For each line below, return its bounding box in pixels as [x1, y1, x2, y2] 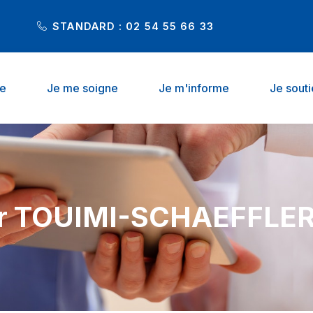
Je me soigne [47, 81, 118, 95]
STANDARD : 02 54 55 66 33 [52, 20, 214, 32]
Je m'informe [159, 81, 229, 95]
